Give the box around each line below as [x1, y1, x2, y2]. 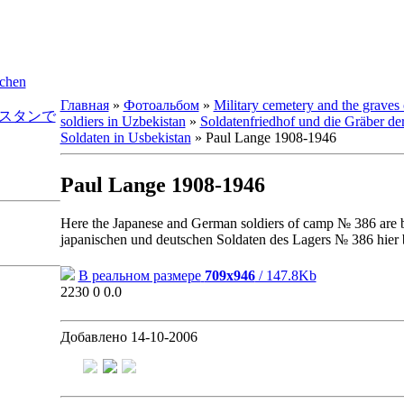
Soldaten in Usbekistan [60, 129, 191, 145]
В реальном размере [78, 267, 201, 283]
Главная [60, 96, 109, 113]
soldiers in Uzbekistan [60, 113, 186, 129]
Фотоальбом [123, 96, 199, 113]
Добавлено [60, 328, 127, 344]
